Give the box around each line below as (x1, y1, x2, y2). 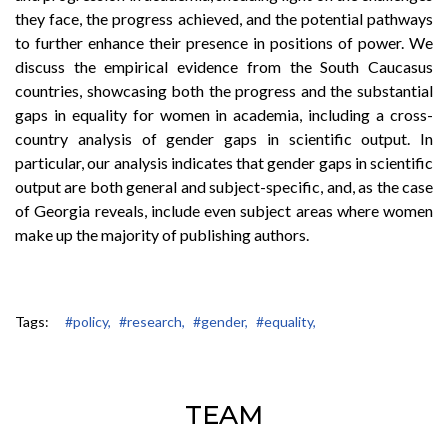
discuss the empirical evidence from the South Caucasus (15, 56, 433, 76)
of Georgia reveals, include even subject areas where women (15, 200, 433, 220)
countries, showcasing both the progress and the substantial (15, 80, 433, 100)
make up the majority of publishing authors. (15, 224, 309, 244)
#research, (119, 312, 185, 330)
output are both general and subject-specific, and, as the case (15, 176, 433, 196)
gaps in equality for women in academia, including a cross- (15, 104, 433, 124)
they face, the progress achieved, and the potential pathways (15, 8, 433, 28)
